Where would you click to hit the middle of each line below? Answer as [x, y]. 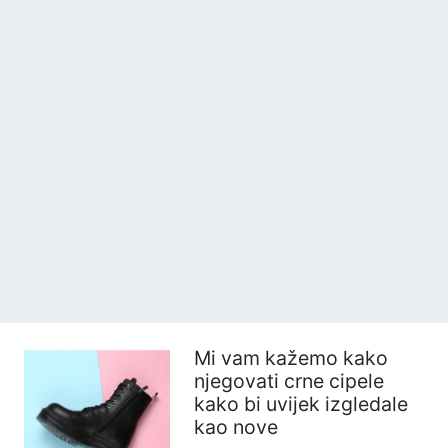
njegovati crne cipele [289, 381]
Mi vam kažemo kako [291, 358]
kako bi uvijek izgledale [301, 404]
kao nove [236, 427]
